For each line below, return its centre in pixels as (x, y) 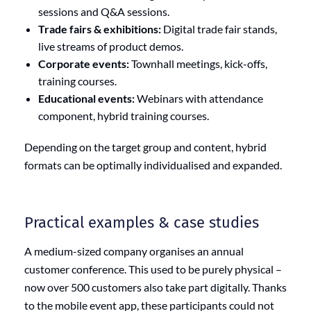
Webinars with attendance (199, 98)
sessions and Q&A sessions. (104, 11)
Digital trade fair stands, (219, 28)
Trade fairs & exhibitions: (100, 28)
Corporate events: (84, 63)
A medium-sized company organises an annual (134, 251)
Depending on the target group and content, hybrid (145, 146)
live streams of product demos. (111, 46)
